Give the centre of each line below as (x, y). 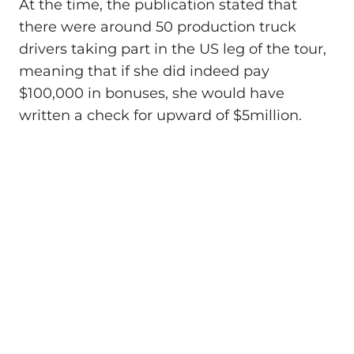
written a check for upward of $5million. (160, 116)
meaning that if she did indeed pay (144, 72)
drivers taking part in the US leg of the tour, (173, 49)
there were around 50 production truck (158, 27)
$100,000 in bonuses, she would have (152, 94)
